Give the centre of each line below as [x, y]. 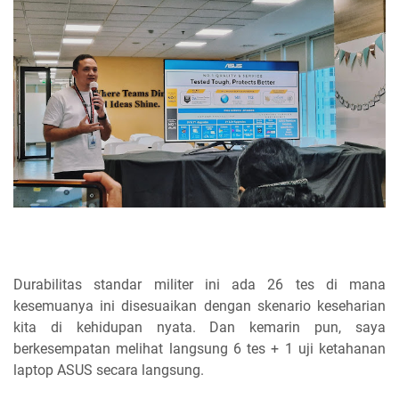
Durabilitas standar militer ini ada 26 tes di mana [199, 284]
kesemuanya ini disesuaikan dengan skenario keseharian [199, 305]
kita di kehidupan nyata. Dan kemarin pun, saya [199, 327]
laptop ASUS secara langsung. [109, 370]
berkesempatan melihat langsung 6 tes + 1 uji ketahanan [199, 348]
